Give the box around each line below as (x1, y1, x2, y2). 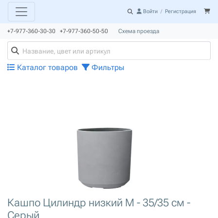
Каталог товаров (15, 63, 78, 72)
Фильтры (90, 63, 124, 72)
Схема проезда (118, 28, 159, 35)
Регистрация (165, 8, 196, 15)
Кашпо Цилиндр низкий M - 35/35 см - (7, 196, 190, 209)
